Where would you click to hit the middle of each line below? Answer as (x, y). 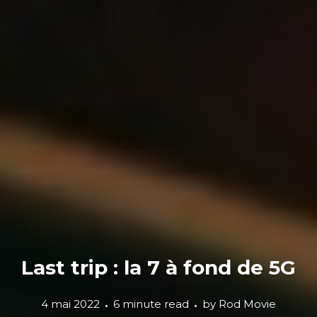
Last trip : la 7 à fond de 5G (158, 267)
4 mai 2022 (70, 304)
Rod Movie (247, 304)
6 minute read (151, 304)
